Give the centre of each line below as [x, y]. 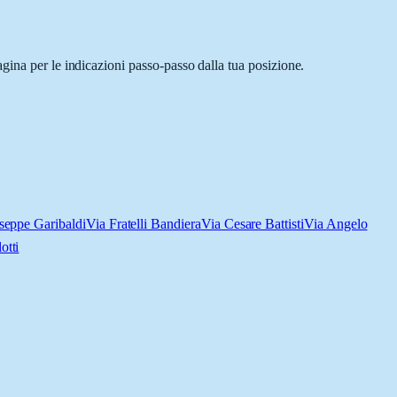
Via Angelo [335, 224]
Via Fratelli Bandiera [143, 224]
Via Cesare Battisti [252, 224]
